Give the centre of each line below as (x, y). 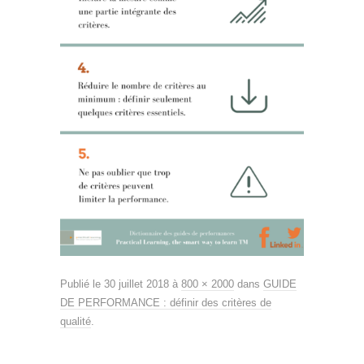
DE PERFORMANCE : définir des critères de (166, 303)
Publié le (80, 284)
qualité (76, 322)
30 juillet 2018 (136, 284)
